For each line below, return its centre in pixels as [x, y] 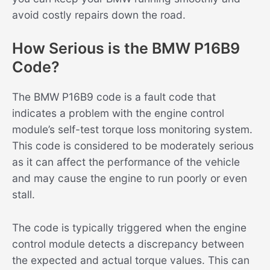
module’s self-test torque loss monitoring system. [132, 130]
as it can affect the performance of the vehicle [126, 162]
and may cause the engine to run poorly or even [130, 178]
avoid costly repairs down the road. [99, 14]
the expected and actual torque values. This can [131, 260]
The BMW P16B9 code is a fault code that [114, 97]
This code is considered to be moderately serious [133, 146]
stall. [24, 195]
